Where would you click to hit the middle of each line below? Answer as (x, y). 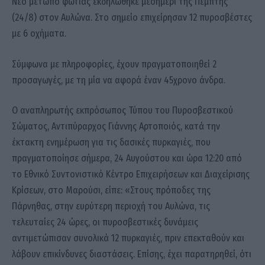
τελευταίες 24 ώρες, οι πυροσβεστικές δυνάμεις (105, 222)
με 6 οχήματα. (39, 34)
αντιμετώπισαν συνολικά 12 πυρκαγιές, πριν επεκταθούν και (128, 238)
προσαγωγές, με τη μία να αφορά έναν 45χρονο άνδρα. (119, 80)
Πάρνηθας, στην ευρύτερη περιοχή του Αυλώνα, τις (111, 206)
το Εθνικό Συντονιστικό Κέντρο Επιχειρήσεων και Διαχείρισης (131, 174)
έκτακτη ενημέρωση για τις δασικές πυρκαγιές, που (111, 143)
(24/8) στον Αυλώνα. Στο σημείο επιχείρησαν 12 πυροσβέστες (132, 18)
